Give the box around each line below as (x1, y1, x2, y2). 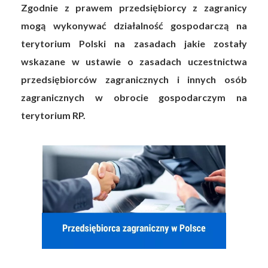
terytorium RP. (21, 109, 86, 121)
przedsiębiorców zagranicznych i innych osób (21, 74, 247, 85)
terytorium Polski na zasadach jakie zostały (21, 38, 247, 49)
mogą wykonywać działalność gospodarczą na (21, 20, 247, 31)
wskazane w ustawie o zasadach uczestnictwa (21, 56, 247, 67)
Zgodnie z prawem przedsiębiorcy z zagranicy (21, 2, 247, 13)
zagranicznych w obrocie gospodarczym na (21, 92, 247, 103)
